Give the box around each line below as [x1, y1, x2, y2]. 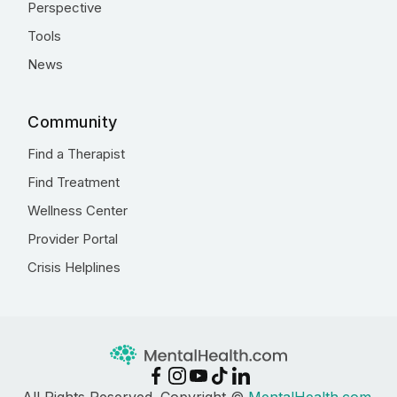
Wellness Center [27, 202, 128, 219]
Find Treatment [27, 174, 120, 191]
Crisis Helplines [27, 259, 121, 276]
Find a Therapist [27, 145, 125, 162]
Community [27, 113, 118, 131]
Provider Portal [27, 230, 118, 247]
